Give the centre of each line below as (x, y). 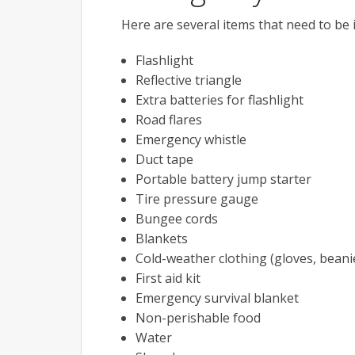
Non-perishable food (198, 318)
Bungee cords (176, 219)
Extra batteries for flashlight (219, 100)
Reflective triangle (188, 80)
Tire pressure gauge (197, 199)
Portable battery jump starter (223, 179)
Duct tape (164, 160)
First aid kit (168, 279)
